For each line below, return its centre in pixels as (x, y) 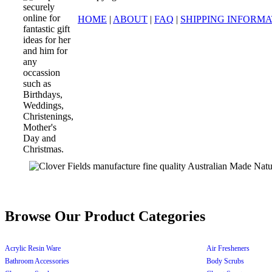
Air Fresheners (228, 248)
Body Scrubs (225, 261)
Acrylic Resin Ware (33, 248)
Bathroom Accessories (37, 261)
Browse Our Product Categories (105, 216)
